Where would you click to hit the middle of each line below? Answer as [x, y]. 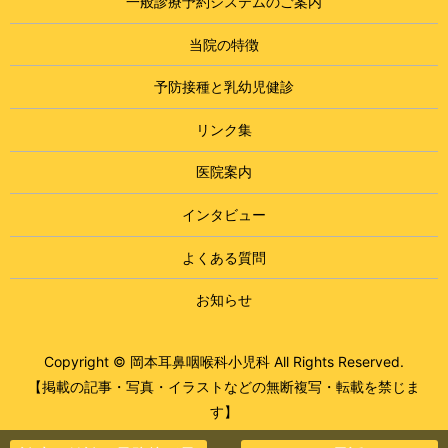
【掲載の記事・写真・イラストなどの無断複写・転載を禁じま [224, 386]
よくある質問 [224, 257]
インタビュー [224, 214]
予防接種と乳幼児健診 [224, 87]
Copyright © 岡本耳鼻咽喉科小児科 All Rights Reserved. [224, 361]
